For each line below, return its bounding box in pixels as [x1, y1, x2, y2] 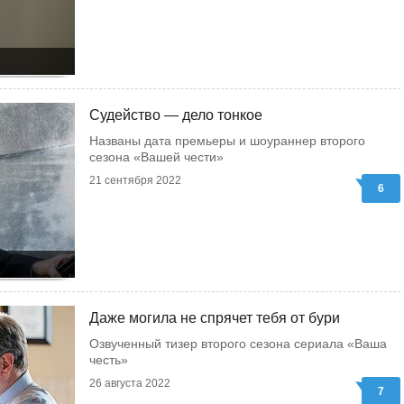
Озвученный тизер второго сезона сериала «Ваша [89, 336, 387, 351]
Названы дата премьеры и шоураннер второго [89, 133, 365, 148]
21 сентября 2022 [89, 174, 181, 187]
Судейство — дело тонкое [89, 107, 262, 123]
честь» [89, 353, 128, 367]
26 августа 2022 [89, 377, 170, 390]
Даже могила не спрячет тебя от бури [89, 310, 340, 326]
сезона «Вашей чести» [89, 150, 224, 164]
